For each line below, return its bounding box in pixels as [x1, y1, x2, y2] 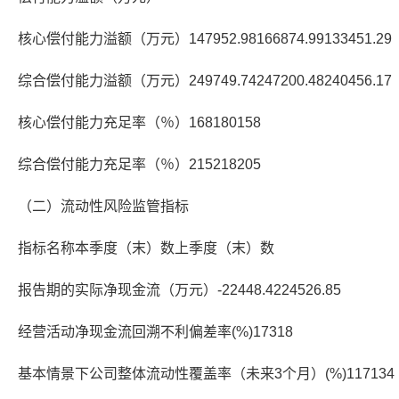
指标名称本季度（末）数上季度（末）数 [18, 240, 274, 256]
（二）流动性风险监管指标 [18, 199, 189, 214]
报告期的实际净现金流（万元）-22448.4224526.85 [18, 282, 341, 297]
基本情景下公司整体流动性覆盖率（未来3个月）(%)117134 [18, 366, 395, 381]
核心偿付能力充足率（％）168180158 [18, 115, 261, 130]
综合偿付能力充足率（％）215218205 [18, 157, 261, 172]
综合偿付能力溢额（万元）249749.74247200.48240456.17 [18, 73, 392, 88]
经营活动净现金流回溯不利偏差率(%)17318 [18, 324, 293, 339]
